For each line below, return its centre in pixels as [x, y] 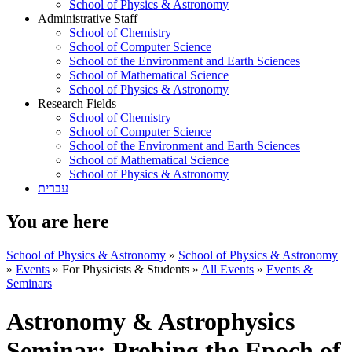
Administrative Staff [88, 18]
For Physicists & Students [126, 269]
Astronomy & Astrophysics [150, 322]
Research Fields [77, 103]
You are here [58, 221]
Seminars [29, 283]
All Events [227, 269]
